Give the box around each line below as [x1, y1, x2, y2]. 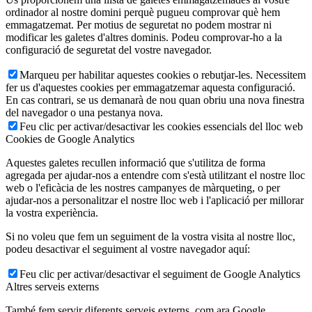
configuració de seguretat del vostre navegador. [6, 43, 212, 56]
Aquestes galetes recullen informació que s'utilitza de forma [6, 156, 265, 169]
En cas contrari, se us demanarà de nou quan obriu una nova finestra [6, 93, 304, 106]
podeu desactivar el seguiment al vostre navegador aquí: [6, 242, 250, 255]
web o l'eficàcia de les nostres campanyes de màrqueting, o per [6, 181, 280, 194]
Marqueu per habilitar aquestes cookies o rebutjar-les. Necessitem [19, 68, 306, 81]
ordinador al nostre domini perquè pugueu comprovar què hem [6, 6, 280, 18]
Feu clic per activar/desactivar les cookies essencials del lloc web [19, 120, 303, 132]
